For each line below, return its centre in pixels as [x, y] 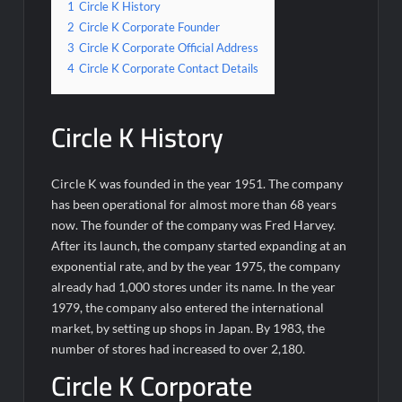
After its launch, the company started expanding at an [199, 245]
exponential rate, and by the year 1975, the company [196, 266]
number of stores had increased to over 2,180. [179, 348]
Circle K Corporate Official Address [169, 48]
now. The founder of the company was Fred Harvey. [194, 224]
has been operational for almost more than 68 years [194, 204]
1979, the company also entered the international [188, 307]
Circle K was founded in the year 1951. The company [197, 183]
